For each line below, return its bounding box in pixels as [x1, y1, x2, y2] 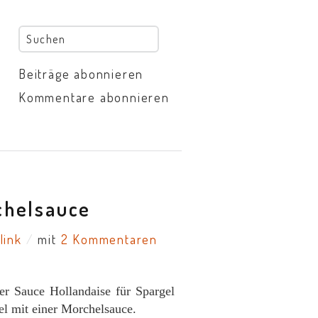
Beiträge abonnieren [18, 66, 144, 82]
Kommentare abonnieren [18, 89, 170, 105]
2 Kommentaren [60, 231, 158, 247]
